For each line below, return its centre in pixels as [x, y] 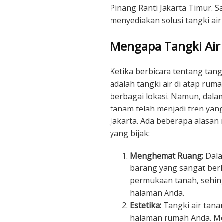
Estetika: [145, 205]
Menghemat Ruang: [166, 155]
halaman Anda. [157, 193]
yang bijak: [130, 133]
